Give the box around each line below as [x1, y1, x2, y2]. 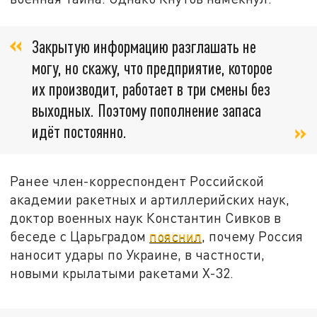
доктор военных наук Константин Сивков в [10, 209, 282, 226]
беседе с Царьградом [10, 227, 150, 244]
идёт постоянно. [32, 120, 127, 142]
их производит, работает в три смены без [32, 78, 270, 99]
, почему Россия [202, 227, 304, 244]
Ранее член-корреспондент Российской [10, 172, 265, 189]
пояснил [149, 227, 202, 244]
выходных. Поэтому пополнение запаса [32, 99, 261, 120]
